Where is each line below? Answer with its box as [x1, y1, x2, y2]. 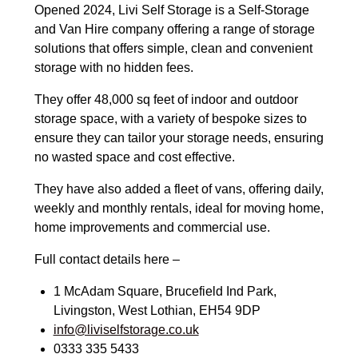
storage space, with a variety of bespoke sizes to [34, 112, 307, 126]
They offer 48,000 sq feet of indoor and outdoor [34, 93, 298, 107]
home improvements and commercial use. [34, 221, 270, 235]
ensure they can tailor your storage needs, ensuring [34, 131, 324, 145]
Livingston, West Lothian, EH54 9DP [53, 304, 261, 318]
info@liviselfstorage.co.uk [53, 323, 199, 337]
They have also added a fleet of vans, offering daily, [34, 182, 324, 197]
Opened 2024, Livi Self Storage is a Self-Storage [34, 3, 309, 18]
